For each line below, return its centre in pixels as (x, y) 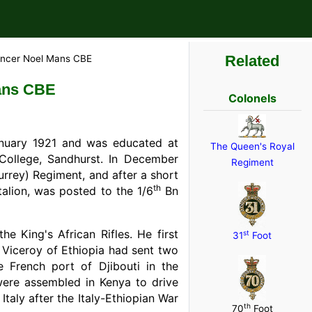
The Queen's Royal (252, 146)
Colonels (252, 98)
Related (252, 61)
